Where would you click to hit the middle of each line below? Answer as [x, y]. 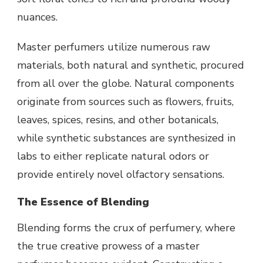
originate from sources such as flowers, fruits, [125, 102]
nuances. [37, 17]
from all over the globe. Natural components [126, 84]
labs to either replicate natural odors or [113, 156]
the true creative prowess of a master [108, 246]
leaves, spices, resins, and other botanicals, [118, 120]
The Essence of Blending [83, 202]
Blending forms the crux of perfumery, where [126, 228]
